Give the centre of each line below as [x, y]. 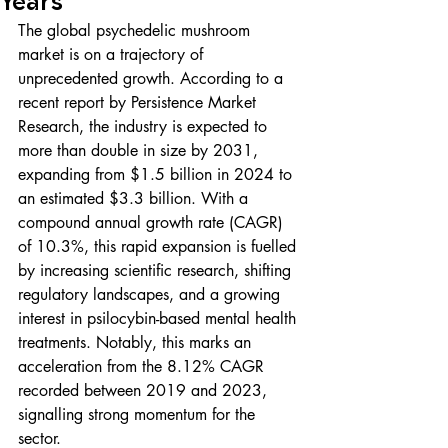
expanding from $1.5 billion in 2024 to [157, 174]
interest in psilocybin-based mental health [159, 318]
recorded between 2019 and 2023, [145, 390]
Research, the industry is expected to [145, 126]
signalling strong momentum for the [139, 414]
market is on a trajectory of [113, 54]
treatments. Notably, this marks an [137, 342]
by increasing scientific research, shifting [157, 270]
